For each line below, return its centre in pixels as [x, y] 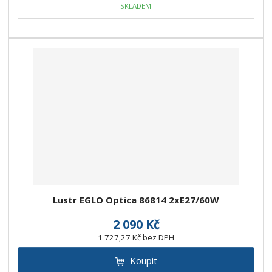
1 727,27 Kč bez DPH [136, 238]
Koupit [143, 261]
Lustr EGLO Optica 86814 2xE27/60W [136, 200]
